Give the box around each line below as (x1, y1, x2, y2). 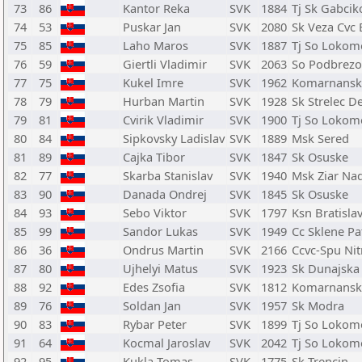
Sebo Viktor (123, 204, 187, 221)
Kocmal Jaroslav (123, 335, 210, 351)
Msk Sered (292, 130, 349, 146)
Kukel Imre (123, 74, 183, 90)
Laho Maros (123, 37, 188, 53)
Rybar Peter (123, 316, 187, 332)
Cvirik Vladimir (123, 112, 204, 128)
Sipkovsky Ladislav (123, 130, 225, 146)
